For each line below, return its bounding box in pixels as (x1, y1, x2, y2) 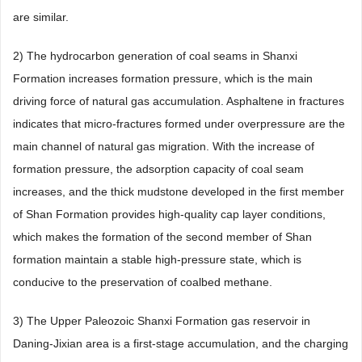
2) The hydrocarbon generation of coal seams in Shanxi (13, 49, 297, 63)
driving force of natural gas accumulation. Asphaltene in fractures (13, 95, 344, 108)
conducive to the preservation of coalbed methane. (13, 276, 272, 289)
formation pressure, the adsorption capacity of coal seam (13, 162, 304, 176)
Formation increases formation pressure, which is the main (13, 72, 313, 86)
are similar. (13, 11, 69, 24)
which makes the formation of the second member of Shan (13, 230, 312, 244)
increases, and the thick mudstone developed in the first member (13, 185, 344, 199)
